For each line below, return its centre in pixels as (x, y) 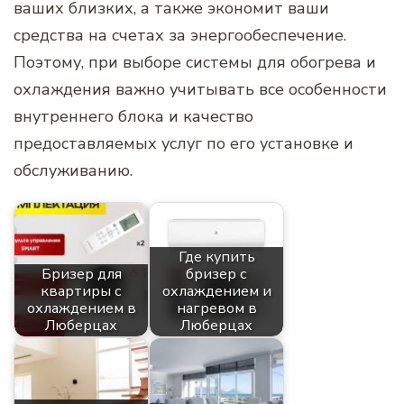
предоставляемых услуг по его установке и (184, 143)
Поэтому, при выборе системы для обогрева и (195, 62)
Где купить (216, 257)
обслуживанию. (73, 170)
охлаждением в (81, 308)
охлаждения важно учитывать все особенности (200, 89)
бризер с (216, 274)
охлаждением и (216, 291)
